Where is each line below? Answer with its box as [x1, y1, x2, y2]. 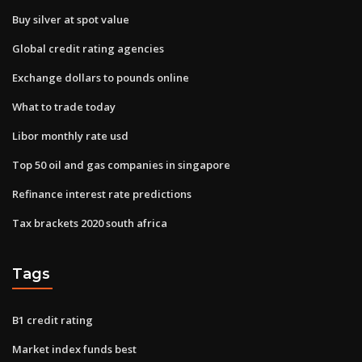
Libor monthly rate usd [12, 128, 128, 143]
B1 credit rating [12, 312, 93, 327]
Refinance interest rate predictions [12, 186, 192, 201]
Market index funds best [12, 341, 137, 356]
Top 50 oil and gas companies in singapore [12, 157, 230, 172]
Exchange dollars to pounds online [12, 69, 189, 85]
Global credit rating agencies [12, 40, 164, 56]
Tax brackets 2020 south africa [12, 215, 167, 230]
